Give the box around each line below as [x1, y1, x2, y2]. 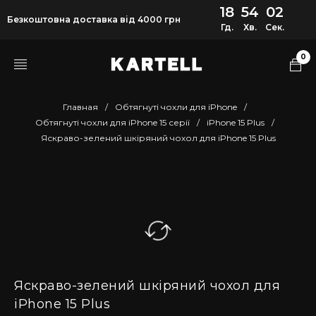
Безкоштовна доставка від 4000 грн [7, 14, 181, 25]
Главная [62, 102, 98, 112]
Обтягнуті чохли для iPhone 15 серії [35, 117, 190, 128]
